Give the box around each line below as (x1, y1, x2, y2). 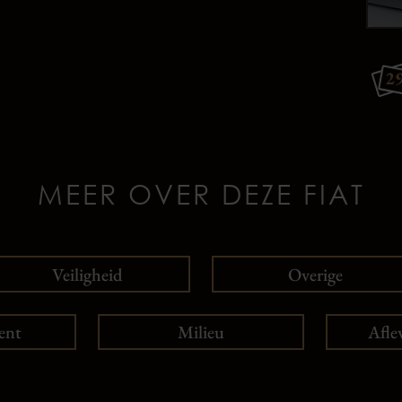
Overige (287, 262, 343, 286)
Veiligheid (52, 262, 122, 286)
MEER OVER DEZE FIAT (37, 178, 365, 212)
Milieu (178, 319, 224, 344)
